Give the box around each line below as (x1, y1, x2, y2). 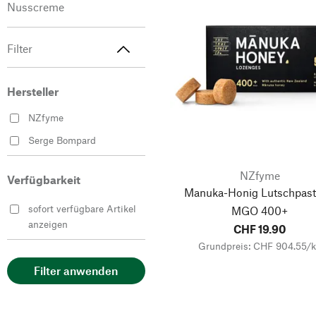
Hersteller (7, 84, 59, 98)
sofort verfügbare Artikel (28, 202, 136, 214)
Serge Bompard (28, 133, 96, 146)
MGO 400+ (231, 203, 289, 217)
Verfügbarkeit (7, 172, 80, 186)
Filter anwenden (34, 264, 119, 278)
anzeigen (28, 217, 68, 230)
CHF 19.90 (233, 221, 287, 236)
